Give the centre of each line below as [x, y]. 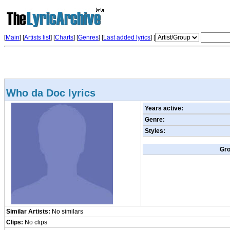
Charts [64, 37]
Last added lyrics [127, 37]
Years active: [164, 108]
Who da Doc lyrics [51, 93]
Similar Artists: [28, 212]
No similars [67, 212]
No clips [35, 222]
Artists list [37, 37]
